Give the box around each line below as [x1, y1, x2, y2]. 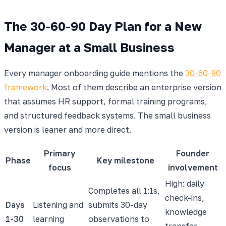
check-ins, [165, 192, 204, 203]
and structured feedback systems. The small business [4, 110, 211, 121]
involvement [167, 162, 218, 173]
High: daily [165, 178, 204, 189]
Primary [44, 148, 75, 158]
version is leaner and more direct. [4, 124, 131, 135]
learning [33, 213, 64, 224]
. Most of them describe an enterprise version [47, 82, 221, 92]
